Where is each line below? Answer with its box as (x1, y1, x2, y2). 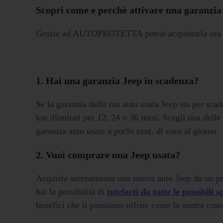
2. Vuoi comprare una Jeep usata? (36, 149, 180, 160)
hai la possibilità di (36, 186, 107, 197)
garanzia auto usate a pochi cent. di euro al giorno (36, 125, 217, 136)
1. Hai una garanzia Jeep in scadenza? (36, 75, 199, 86)
